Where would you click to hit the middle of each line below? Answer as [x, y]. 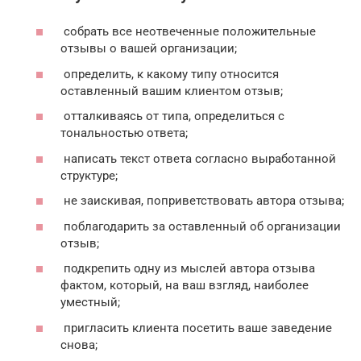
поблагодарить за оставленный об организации [201, 226]
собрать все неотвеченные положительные [188, 32]
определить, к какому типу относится [170, 74]
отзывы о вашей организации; [149, 49]
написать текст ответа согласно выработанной [198, 158]
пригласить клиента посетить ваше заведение [196, 328]
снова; [79, 344]
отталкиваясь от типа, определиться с [172, 116]
